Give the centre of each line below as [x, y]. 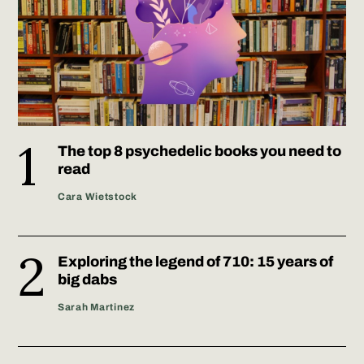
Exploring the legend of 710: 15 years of [195, 261]
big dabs [87, 279]
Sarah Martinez [97, 307]
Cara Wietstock [98, 196]
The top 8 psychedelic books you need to [199, 151]
